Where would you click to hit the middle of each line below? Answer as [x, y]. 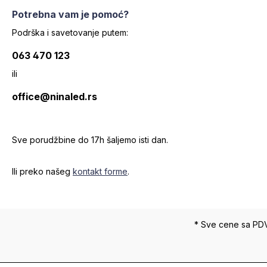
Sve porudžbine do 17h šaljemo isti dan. [90, 140]
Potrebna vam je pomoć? [70, 15]
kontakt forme [100, 172]
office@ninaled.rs [55, 97]
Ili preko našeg [42, 172]
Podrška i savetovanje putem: [70, 33]
